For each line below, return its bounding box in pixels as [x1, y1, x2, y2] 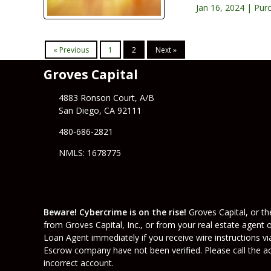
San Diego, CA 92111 [58, 105, 142, 117]
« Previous [53, 44, 89, 55]
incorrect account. [44, 257, 114, 269]
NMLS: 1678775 [58, 147, 121, 159]
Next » [155, 44, 177, 55]
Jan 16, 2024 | [193, 1, 254, 13]
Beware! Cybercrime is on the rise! [44, 206, 186, 218]
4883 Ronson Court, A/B [58, 92, 154, 104]
